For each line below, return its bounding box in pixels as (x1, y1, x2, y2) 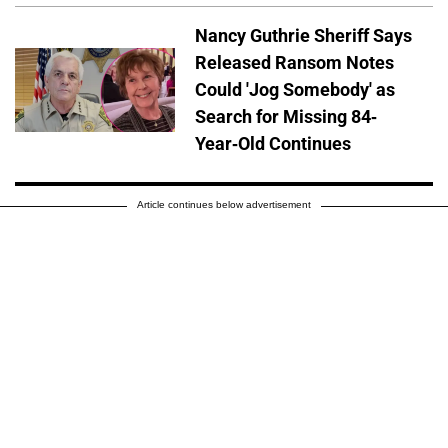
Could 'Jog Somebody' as (195, 79, 395, 101)
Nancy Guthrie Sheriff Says (195, 25, 412, 47)
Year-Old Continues (195, 133, 351, 155)
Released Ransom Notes (195, 52, 394, 74)
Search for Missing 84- (195, 106, 377, 128)
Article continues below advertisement (137, 199, 311, 211)
